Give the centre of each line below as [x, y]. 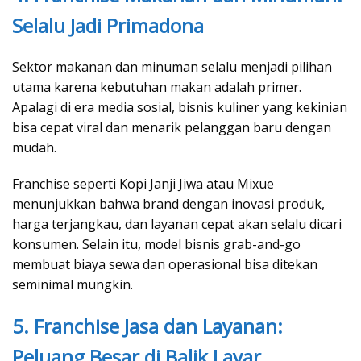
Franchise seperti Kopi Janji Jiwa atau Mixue [143, 184]
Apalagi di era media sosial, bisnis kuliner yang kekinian [180, 108]
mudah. [34, 148]
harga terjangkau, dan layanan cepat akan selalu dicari [177, 224]
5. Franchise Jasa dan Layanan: [147, 326]
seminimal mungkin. [73, 285]
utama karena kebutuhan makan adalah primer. [157, 87]
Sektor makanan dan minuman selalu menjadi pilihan [172, 67]
